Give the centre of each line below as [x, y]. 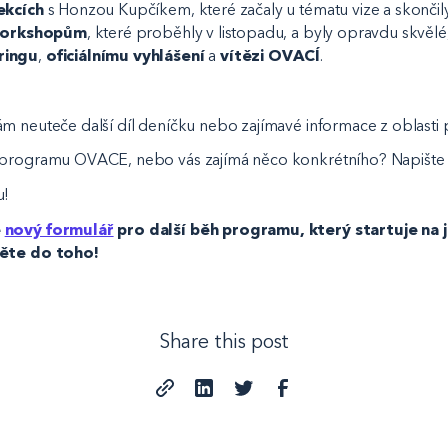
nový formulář [59, 230]
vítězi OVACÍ [270, 55]
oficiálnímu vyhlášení [125, 55]
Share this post [224, 341]
